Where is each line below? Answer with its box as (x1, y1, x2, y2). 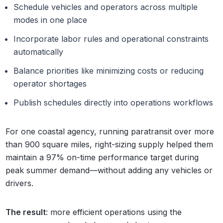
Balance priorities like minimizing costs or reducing (13, 65, 204, 76)
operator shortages (13, 78, 87, 89)
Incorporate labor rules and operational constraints (13, 33, 209, 44)
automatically (13, 46, 64, 57)
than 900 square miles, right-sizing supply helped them (5, 139, 214, 149)
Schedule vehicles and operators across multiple (13, 1, 198, 12)
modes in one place (13, 14, 88, 25)
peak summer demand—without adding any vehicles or (5, 165, 213, 175)
